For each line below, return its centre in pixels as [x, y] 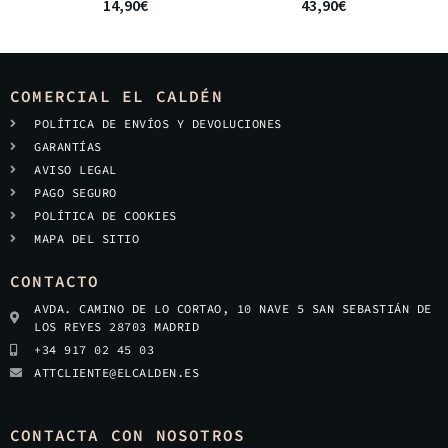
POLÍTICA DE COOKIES [105, 215]
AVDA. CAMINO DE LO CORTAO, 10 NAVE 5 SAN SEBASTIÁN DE [233, 308]
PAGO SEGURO [75, 192]
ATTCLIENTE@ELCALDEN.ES [116, 372]
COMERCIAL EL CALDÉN [116, 95]
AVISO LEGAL [75, 169]
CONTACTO [55, 280]
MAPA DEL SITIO [86, 238]
